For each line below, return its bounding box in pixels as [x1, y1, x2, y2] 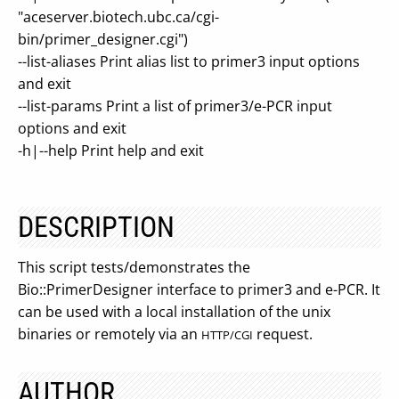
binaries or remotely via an [18, 324, 201, 344]
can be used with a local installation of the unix [18, 302, 330, 322]
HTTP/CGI [201, 327, 253, 343]
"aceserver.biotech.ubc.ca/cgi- [18, 7, 219, 27]
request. [253, 324, 313, 344]
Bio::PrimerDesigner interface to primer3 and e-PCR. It [18, 280, 380, 299]
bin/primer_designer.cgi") [18, 29, 188, 49]
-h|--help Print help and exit [18, 141, 204, 160]
